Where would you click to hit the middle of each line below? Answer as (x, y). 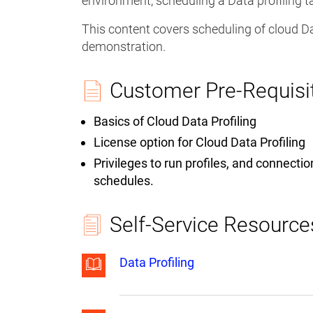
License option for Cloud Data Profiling (201, 142)
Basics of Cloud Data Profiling (176, 121)
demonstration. (124, 46)
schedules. (125, 181)
